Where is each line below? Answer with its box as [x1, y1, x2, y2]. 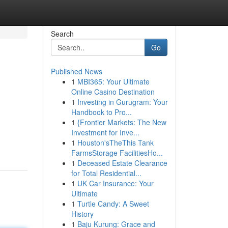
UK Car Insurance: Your [77, 178, 154, 188]
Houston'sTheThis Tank [77, 137, 154, 148]
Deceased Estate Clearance [77, 158, 167, 168]
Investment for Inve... [71, 127, 139, 137]
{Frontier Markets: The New [77, 117, 166, 127]
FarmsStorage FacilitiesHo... [71, 148, 163, 158]
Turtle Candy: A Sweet [77, 198, 149, 209]
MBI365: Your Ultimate [77, 76, 150, 87]
